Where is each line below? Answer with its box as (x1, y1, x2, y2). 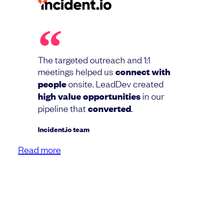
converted (87, 102, 131, 114)
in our (140, 89, 164, 102)
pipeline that (37, 102, 88, 114)
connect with (115, 65, 170, 78)
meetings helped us (37, 65, 115, 77)
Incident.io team (37, 123, 90, 134)
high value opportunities (37, 89, 140, 102)
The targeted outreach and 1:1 (37, 53, 150, 65)
